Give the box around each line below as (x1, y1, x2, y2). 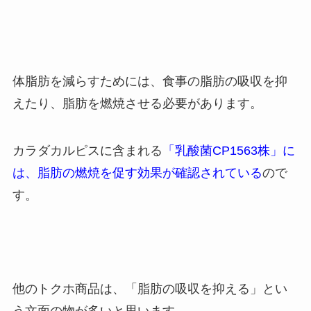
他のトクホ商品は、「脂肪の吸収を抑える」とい (12, 282, 287, 296)
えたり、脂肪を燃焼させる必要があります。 (12, 96, 262, 110)
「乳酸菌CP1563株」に (162, 143, 295, 158)
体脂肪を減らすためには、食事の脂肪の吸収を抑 (12, 74, 287, 88)
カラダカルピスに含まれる (12, 143, 162, 158)
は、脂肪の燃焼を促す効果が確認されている (12, 165, 262, 180)
